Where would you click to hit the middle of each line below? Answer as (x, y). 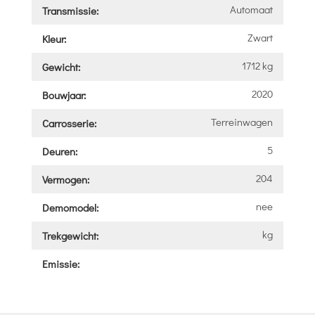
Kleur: (54, 38)
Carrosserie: (69, 123)
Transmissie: (70, 10)
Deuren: (59, 151)
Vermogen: (65, 179)
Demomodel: (70, 207)
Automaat (252, 9)
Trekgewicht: (70, 235)
